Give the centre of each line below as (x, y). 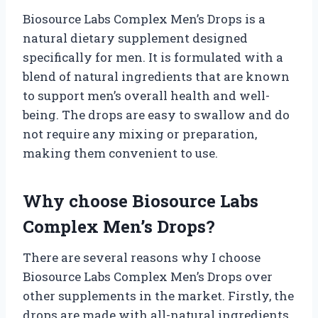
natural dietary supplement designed (135, 38)
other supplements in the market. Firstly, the (158, 296)
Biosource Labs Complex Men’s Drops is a (144, 19)
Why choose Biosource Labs (141, 201)
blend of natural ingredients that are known (156, 77)
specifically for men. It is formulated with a (153, 57)
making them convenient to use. (120, 153)
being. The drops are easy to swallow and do (156, 115)
